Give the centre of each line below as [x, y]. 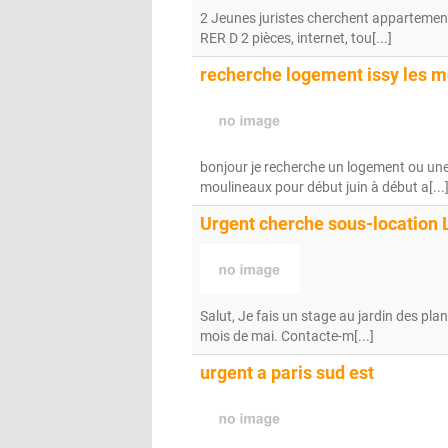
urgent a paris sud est [287, 373]
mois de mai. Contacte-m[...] [287, 336]
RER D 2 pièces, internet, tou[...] [296, 38]
